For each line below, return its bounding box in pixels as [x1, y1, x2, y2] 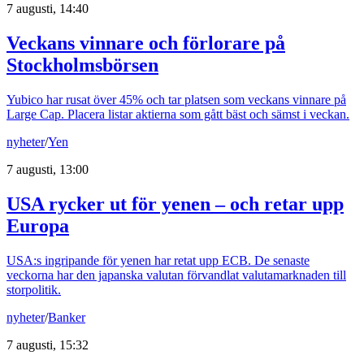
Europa [6, 214, 69, 236]
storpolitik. [6, 282, 61, 297]
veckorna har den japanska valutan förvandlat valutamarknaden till [6, 267, 346, 282]
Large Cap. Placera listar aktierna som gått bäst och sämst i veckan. [6, 106, 349, 121]
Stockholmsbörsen [6, 54, 158, 76]
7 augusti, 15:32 [6, 337, 89, 352]
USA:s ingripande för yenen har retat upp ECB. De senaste [6, 253, 310, 267]
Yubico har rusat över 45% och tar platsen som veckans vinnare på [6, 92, 346, 106]
